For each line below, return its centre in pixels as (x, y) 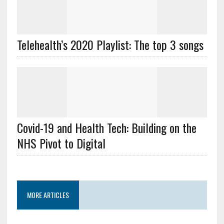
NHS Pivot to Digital (61, 143)
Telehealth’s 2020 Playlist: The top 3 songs (110, 44)
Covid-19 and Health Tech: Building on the (106, 127)
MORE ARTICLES (48, 195)
